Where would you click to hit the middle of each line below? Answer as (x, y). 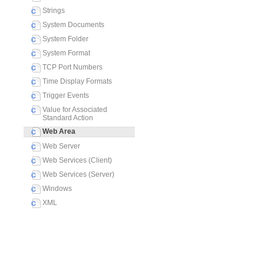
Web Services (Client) (77, 160)
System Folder (65, 39)
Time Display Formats (77, 81)
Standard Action (68, 118)
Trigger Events (66, 95)
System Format (66, 53)
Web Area (59, 132)
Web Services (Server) (78, 174)
